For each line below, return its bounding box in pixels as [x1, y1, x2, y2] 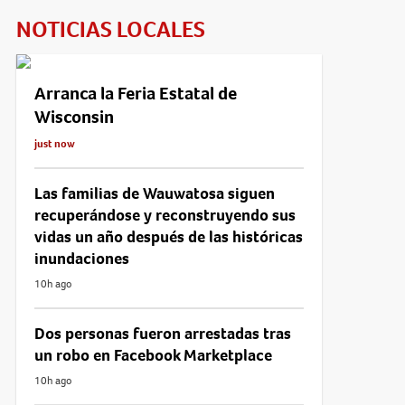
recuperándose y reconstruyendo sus [33, 203, 296, 226]
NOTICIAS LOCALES [15, 14, 205, 44]
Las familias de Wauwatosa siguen [33, 182, 275, 204]
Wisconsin [33, 104, 114, 129]
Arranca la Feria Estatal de [33, 80, 237, 106]
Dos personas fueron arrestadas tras [33, 322, 291, 344]
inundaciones [33, 247, 129, 269]
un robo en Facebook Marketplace [33, 344, 272, 366]
